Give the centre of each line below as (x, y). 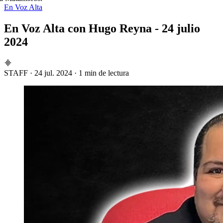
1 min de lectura (104, 73)
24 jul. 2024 (53, 73)
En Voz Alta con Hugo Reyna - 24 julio (102, 28)
